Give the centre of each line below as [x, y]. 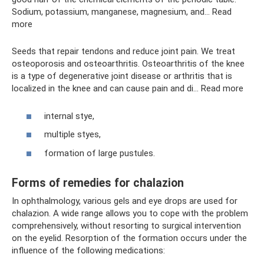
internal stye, [69, 116]
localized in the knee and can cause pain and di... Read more [128, 88]
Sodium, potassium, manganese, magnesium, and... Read [122, 12]
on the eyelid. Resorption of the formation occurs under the [129, 238]
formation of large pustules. [100, 153]
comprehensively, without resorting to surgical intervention [126, 225]
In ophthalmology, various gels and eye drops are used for [125, 201]
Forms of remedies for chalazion [98, 183]
